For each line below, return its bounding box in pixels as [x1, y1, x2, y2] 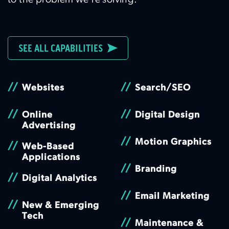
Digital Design [134, 110, 200, 120]
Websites [21, 83, 64, 93]
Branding [134, 165, 177, 174]
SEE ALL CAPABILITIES [18, 42, 107, 54]
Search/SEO [134, 83, 191, 93]
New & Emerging [21, 201, 99, 211]
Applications [21, 153, 80, 163]
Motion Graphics [134, 138, 212, 147]
